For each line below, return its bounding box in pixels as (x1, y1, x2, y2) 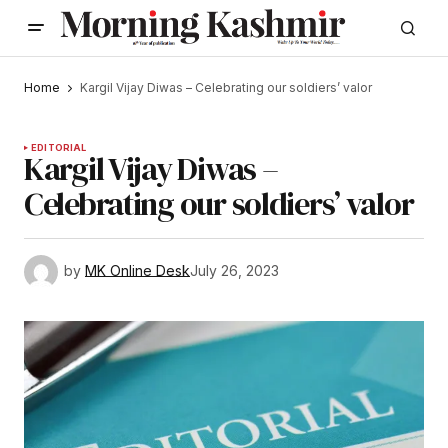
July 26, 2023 (190, 262, 279, 280)
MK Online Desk (85, 262, 190, 280)
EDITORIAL (31, 142, 87, 154)
